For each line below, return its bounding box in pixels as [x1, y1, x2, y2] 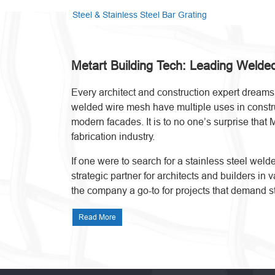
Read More [78, 212, 116, 222]
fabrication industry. [71, 131, 155, 142]
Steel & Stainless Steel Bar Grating [72, 10, 207, 20]
